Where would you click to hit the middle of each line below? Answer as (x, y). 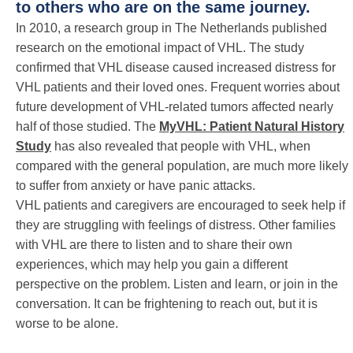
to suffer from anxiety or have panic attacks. (136, 185)
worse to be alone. (67, 323)
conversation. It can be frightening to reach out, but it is (167, 303)
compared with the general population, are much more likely (182, 165)
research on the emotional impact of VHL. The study (160, 47)
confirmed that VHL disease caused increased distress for (176, 67)
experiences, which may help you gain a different (152, 264)
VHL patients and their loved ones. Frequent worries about (178, 87)
